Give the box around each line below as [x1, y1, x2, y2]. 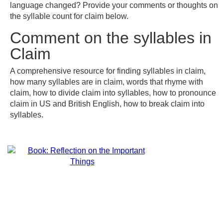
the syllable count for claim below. [10, 12, 128, 20]
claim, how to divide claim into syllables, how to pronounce [10, 89, 216, 97]
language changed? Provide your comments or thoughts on [10, 1, 218, 9]
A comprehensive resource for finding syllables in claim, [10, 67, 206, 75]
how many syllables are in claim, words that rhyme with [10, 78, 203, 86]
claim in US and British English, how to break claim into [10, 100, 205, 108]
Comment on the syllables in [10, 29, 212, 47]
